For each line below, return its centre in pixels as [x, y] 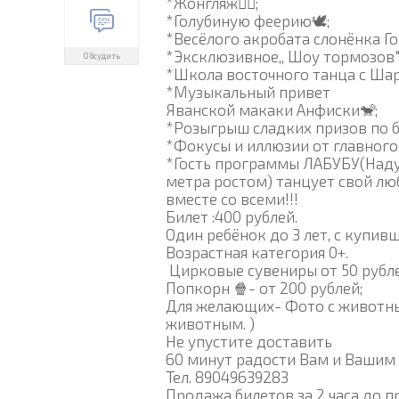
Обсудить [102, 55]
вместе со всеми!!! [234, 198]
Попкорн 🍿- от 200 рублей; [264, 287]
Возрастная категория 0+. [257, 252]
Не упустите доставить [251, 341]
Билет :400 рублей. [233, 216]
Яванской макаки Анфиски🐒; [272, 109]
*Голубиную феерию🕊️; [248, 20]
